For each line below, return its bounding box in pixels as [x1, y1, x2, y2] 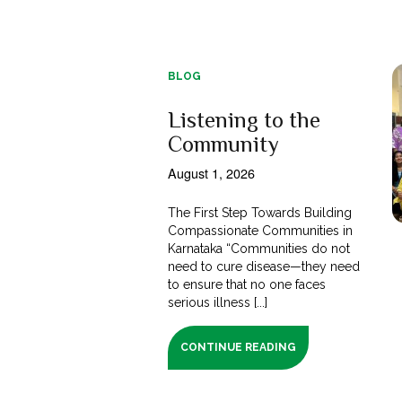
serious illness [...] [168, 294, 268, 310]
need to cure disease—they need [168, 258, 361, 274]
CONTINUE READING [180, 340, 297, 354]
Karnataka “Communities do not [168, 240, 351, 256]
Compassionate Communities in [168, 223, 354, 238]
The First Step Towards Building [168, 205, 353, 220]
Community [168, 130, 279, 157]
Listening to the [168, 106, 320, 133]
